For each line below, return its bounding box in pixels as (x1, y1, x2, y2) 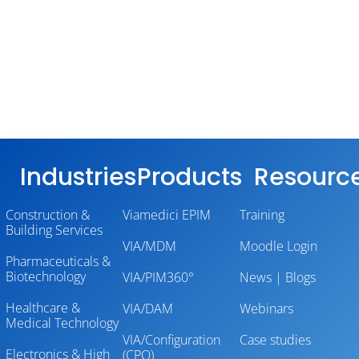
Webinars (240, 300, 293, 317)
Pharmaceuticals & (6, 252, 111, 270)
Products (137, 160, 242, 194)
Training (240, 206, 284, 224)
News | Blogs (240, 268, 316, 286)
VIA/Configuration (123, 331, 220, 349)
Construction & (6, 206, 90, 224)
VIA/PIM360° (123, 268, 194, 286)
